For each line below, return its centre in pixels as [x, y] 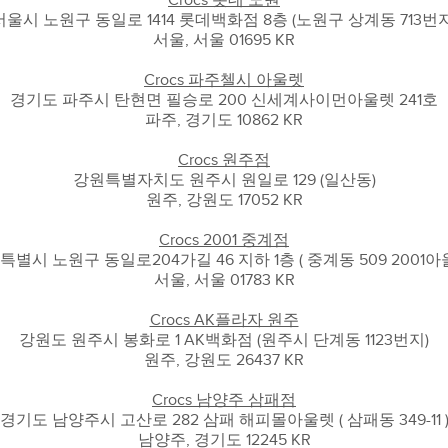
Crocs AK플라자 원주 [224, 320]
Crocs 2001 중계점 [224, 240]
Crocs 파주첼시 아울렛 [224, 80]
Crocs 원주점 [224, 160]
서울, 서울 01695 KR [224, 40]
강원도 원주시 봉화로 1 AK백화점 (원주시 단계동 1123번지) [224, 340]
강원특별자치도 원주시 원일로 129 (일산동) [224, 180]
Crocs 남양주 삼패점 [224, 400]
